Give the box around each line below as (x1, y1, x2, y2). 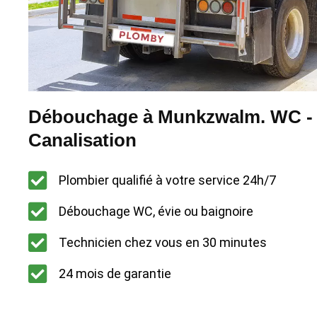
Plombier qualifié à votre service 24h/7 (58, 173, 276, 188)
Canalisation (28, 129, 137, 151)
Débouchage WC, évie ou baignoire (58, 204, 253, 219)
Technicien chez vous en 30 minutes (58, 235, 267, 250)
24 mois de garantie (58, 266, 171, 282)
